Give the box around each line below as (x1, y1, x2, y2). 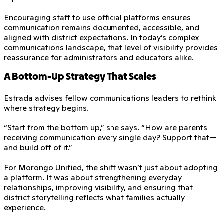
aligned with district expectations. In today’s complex (4, 32, 199, 42)
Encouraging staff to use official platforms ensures (4, 12, 191, 22)
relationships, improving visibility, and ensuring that (4, 182, 193, 192)
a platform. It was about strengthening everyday (4, 172, 182, 182)
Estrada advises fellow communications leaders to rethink (4, 92, 216, 103)
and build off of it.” (4, 142, 72, 152)
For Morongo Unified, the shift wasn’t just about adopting (4, 162, 218, 172)
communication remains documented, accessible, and (4, 22, 199, 32)
